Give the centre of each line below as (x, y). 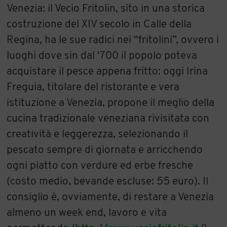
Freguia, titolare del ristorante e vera (93, 87)
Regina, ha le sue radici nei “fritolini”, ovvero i (113, 40)
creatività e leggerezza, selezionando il (98, 134)
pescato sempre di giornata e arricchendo (105, 150)
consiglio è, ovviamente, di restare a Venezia (110, 197)
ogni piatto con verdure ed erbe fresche (100, 166)
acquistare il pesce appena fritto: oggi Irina (107, 71)
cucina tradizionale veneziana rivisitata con (108, 119)
